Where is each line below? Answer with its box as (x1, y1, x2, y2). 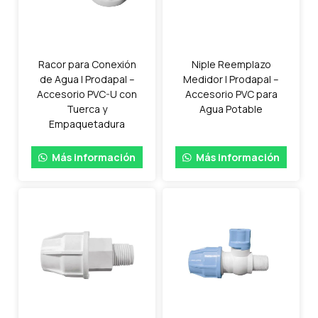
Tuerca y (67, 102, 107, 116)
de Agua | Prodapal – (39, 72, 135, 86)
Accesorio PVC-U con (37, 87, 137, 101)
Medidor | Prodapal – (183, 72, 279, 86)
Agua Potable (199, 102, 263, 116)
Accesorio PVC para (185, 87, 278, 101)
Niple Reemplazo (191, 57, 271, 71)
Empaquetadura (49, 116, 125, 131)
